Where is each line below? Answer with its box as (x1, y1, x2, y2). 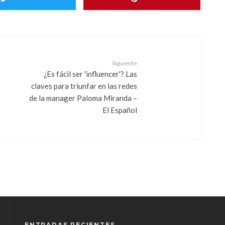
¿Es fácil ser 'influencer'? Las (44, 69, 137, 78)
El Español (102, 105, 137, 115)
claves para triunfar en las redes (31, 81, 137, 90)
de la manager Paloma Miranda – (29, 93, 137, 102)
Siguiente (112, 59, 137, 67)
